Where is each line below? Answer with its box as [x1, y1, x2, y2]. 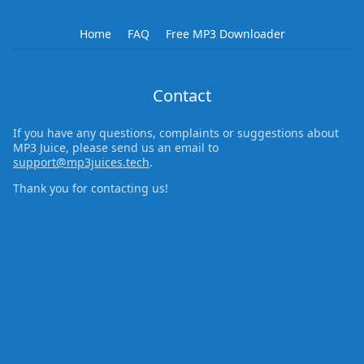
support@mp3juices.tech [13, 154, 149, 170]
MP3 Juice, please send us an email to [13, 140, 219, 155]
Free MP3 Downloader [165, 26, 285, 41]
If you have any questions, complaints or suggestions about [13, 125, 339, 141]
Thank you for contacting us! [13, 180, 168, 196]
